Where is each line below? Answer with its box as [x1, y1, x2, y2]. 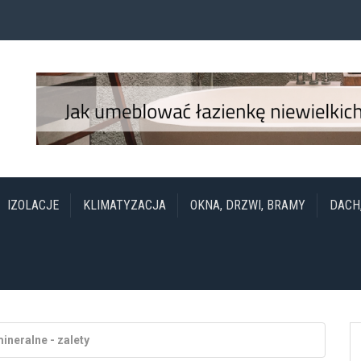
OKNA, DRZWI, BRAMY [190, 197, 305, 213]
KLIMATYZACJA [83, 197, 166, 213]
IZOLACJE [7, 197, 59, 213]
